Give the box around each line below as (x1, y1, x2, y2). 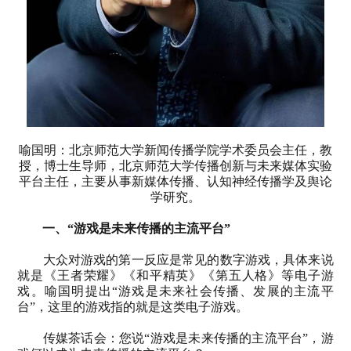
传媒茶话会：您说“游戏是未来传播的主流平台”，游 (42, 331, 334, 345)
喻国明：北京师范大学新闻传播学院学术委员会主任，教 (19, 143, 332, 157)
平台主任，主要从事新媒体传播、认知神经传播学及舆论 (19, 174, 332, 188)
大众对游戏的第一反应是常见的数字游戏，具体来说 (42, 252, 334, 266)
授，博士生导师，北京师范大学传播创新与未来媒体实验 (19, 158, 332, 172)
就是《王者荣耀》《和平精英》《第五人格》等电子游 (17, 268, 334, 282)
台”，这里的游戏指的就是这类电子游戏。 (17, 299, 249, 313)
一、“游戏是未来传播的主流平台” (42, 221, 231, 235)
